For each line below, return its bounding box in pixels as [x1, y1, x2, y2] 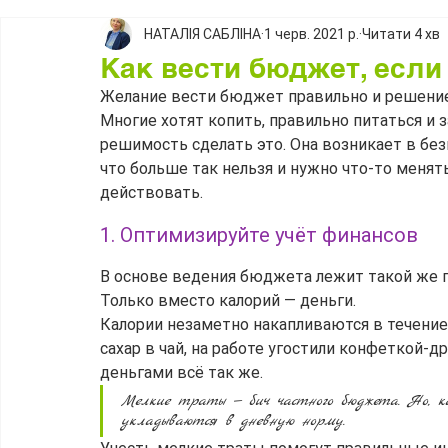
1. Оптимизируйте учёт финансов [100, 223, 418, 248]
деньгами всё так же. [100, 363, 263, 383]
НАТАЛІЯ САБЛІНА [144, 25, 261, 42]
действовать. [100, 183, 203, 203]
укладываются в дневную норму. [121, 411, 345, 432]
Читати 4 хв [362, 25, 440, 42]
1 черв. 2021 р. [264, 25, 359, 42]
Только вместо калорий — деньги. [100, 291, 356, 311]
